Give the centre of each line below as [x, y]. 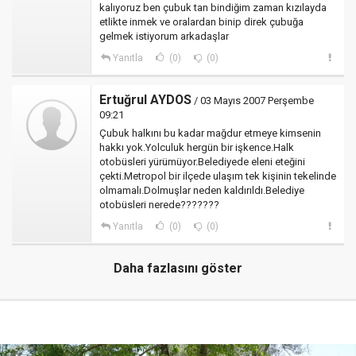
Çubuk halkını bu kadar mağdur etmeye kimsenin [210, 133]
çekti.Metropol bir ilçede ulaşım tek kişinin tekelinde [218, 176]
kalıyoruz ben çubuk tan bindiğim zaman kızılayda [213, 8]
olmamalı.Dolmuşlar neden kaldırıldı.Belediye [202, 190]
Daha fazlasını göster [178, 268]
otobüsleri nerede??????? [159, 205]
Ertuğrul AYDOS [145, 100]
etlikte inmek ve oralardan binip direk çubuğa [201, 22]
